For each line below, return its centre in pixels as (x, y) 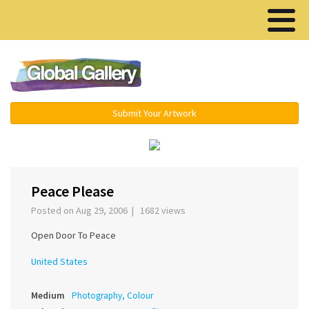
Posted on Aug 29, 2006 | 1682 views (110, 211)
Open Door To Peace (73, 236)
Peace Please (72, 191)
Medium (48, 296)
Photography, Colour (112, 296)
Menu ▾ (235, 76)
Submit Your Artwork (154, 113)
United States (59, 262)
